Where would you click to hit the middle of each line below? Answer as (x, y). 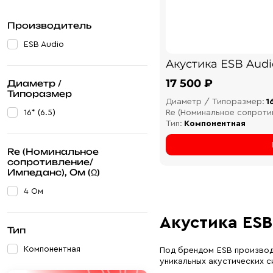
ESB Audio (44, 45)
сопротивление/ (50, 162)
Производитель (49, 26)
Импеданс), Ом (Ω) (54, 172)
